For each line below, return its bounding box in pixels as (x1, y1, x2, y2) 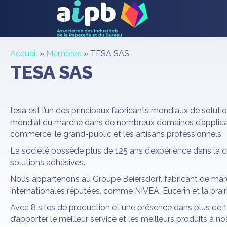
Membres (46, 48, 82, 58)
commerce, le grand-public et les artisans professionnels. (10, 129, 223, 139)
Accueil (10, 48, 37, 58)
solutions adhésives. (10, 157, 85, 167)
